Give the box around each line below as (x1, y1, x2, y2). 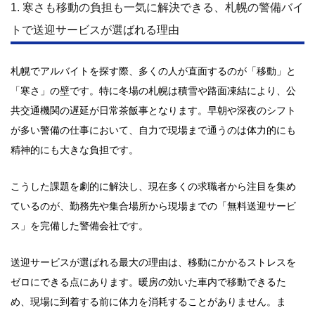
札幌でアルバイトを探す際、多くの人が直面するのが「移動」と (11, 65, 296, 77)
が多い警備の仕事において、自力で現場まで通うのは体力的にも (11, 124, 296, 136)
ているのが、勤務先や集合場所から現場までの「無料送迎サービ (11, 200, 296, 212)
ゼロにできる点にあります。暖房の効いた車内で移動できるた (11, 276, 286, 288)
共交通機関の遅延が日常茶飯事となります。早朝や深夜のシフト (11, 105, 296, 116)
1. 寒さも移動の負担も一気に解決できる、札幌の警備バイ (11, 1, 304, 13)
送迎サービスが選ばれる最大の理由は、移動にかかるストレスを (11, 257, 296, 268)
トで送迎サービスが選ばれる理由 (11, 24, 179, 36)
